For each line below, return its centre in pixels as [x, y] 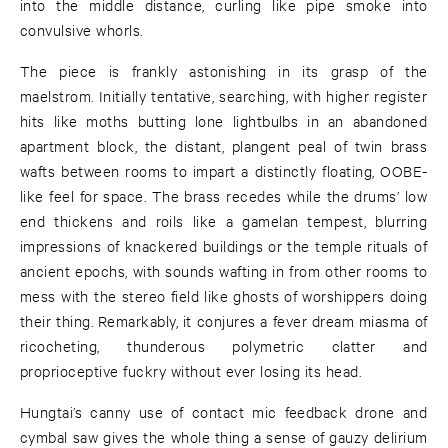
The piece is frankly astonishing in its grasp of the [224, 71]
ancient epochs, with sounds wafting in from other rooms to [224, 271]
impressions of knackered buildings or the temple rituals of [224, 246]
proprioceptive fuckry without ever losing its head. [191, 371]
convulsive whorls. [81, 30]
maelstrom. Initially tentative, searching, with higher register [224, 96]
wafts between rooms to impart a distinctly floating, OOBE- [224, 171]
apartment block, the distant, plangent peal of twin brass [224, 146]
